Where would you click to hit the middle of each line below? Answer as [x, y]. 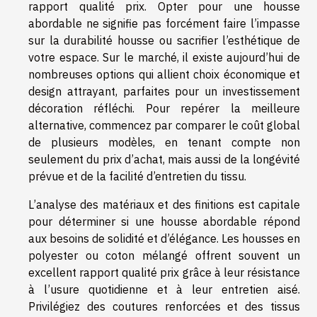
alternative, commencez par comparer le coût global [164, 125]
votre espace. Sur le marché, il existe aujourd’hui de [164, 57]
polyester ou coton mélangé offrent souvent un [164, 255]
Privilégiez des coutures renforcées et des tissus [164, 306]
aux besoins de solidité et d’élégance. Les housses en [164, 238]
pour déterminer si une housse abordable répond [164, 221]
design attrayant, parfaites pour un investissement [164, 91]
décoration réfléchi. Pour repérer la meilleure [164, 108]
